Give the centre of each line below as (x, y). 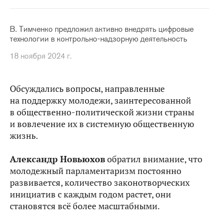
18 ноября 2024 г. (41, 56)
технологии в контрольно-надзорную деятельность (99, 39)
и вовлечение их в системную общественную (102, 124)
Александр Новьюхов (57, 159)
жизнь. (24, 136)
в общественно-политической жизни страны (102, 112)
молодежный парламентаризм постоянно (96, 171)
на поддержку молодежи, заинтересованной (100, 100)
